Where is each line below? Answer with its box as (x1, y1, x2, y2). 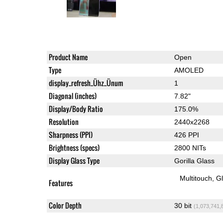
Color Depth (48, 200, 82, 211)
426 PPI (174, 131, 199, 139)
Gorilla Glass (174, 157, 215, 165)
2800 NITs (174, 144, 206, 152)
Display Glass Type (48, 155, 100, 166)
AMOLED (174, 66, 204, 75)
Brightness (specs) (48, 142, 100, 153)
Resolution (48, 116, 79, 127)
